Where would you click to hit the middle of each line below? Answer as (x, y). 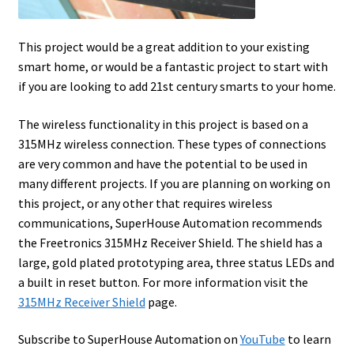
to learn (308, 339)
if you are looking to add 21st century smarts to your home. (177, 86)
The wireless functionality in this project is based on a (163, 124)
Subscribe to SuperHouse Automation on (129, 339)
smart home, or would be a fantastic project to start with (173, 66)
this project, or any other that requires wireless (145, 203)
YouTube (262, 339)
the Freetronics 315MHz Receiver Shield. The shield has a (170, 242)
